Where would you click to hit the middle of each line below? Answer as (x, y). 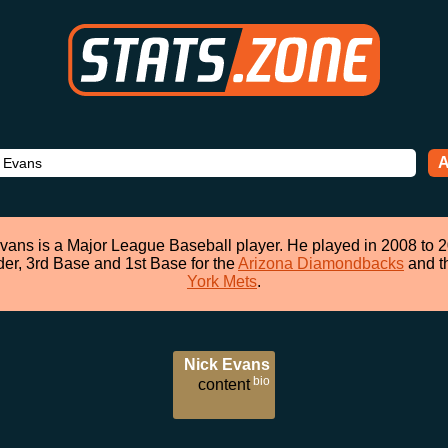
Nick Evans (227, 364)
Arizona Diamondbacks (321, 263)
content (224, 384)
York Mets (222, 281)
